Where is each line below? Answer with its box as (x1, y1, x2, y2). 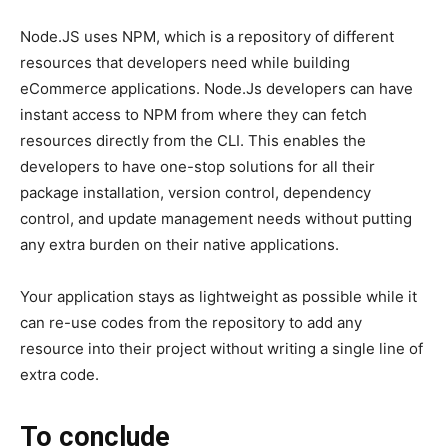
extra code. (20, 365, 99, 385)
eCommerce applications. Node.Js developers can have (20, 79, 413, 99)
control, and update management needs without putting (20, 209, 412, 229)
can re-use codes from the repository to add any (20, 313, 362, 333)
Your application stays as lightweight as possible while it (20, 287, 417, 307)
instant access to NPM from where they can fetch (20, 105, 367, 125)
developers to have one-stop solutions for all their (20, 157, 375, 177)
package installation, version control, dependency (20, 183, 371, 203)
